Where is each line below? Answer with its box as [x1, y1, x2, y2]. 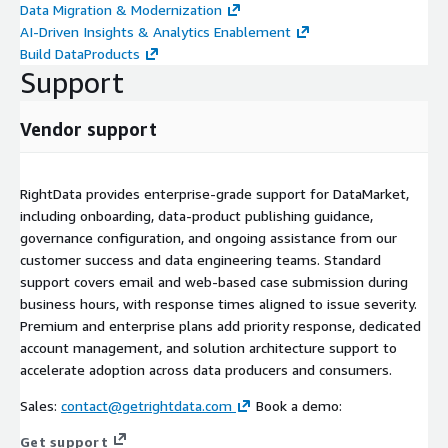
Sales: [20, 397, 61, 415]
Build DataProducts [20, 45, 140, 63]
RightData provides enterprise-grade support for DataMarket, [20, 185, 409, 203]
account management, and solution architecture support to [20, 339, 397, 357]
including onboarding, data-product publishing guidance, [20, 207, 373, 225]
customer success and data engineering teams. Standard [20, 251, 381, 269]
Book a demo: [252, 397, 342, 415]
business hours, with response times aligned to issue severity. [20, 295, 417, 313]
